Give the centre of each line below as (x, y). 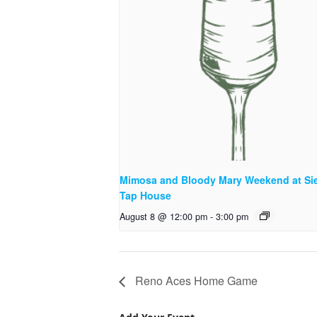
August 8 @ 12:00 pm (163, 216)
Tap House (145, 195)
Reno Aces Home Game (195, 281)
